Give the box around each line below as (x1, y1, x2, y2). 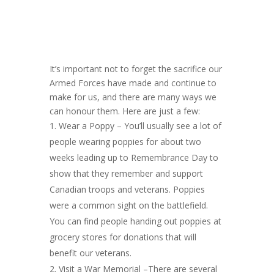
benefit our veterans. (49, 247, 131, 259)
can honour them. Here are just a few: (49, 105, 200, 117)
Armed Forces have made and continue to (49, 77, 217, 89)
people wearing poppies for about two (49, 136, 201, 147)
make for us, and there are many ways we (49, 91, 217, 103)
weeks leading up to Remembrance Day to (49, 152, 218, 163)
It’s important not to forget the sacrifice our (49, 63, 222, 75)
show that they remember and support (49, 168, 203, 179)
